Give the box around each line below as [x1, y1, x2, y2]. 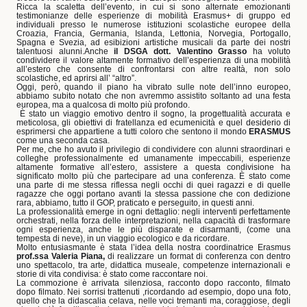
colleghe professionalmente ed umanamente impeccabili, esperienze [16, 153, 291, 163]
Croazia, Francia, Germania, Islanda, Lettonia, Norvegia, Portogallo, [16, 28, 291, 38]
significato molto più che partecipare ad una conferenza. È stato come [16, 171, 291, 181]
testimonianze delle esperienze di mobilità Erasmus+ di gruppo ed [16, 10, 291, 21]
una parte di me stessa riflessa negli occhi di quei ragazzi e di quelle [16, 180, 291, 190]
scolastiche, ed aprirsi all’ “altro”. [16, 73, 136, 83]
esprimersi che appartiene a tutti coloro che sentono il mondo [16, 126, 249, 136]
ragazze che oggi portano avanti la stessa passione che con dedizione [16, 188, 291, 199]
